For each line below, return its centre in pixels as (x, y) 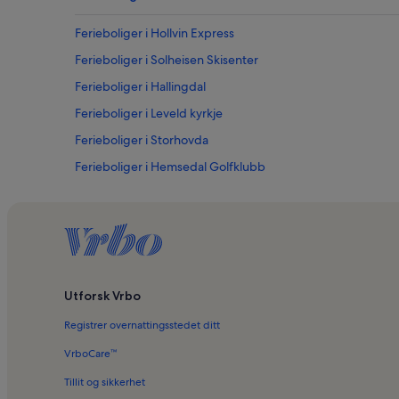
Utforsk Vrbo (102, 296)
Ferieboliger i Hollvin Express (155, 33)
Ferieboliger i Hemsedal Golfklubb (170, 167)
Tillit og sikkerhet (105, 383)
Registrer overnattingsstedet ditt (142, 326)
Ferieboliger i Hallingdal (140, 87)
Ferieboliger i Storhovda (142, 140)
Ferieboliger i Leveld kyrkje (149, 114)
